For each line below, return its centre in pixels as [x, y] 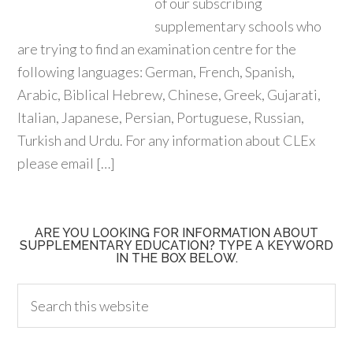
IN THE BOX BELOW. [176, 258]
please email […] [67, 163]
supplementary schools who [238, 26]
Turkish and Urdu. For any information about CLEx [167, 140]
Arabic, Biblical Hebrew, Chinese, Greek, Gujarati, [169, 95]
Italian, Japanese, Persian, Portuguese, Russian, [161, 117]
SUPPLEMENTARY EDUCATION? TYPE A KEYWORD [176, 245]
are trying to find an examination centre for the [157, 49]
